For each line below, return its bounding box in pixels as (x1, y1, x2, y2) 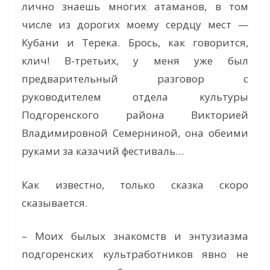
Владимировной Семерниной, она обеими (22, 126, 248, 140)
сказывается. (22, 195, 87, 210)
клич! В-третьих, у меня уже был (22, 54, 248, 68)
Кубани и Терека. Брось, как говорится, (22, 36, 248, 50)
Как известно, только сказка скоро (22, 177, 248, 192)
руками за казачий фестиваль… (22, 144, 184, 159)
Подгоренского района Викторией (22, 108, 248, 122)
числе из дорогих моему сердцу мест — (22, 17, 248, 32)
